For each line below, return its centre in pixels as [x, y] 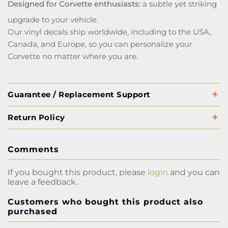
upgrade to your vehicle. [53, 20]
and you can [194, 172]
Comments [33, 149]
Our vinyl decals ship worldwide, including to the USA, [109, 32]
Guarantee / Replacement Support [79, 94]
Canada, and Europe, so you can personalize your [100, 44]
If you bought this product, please [78, 172]
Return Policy [36, 117]
